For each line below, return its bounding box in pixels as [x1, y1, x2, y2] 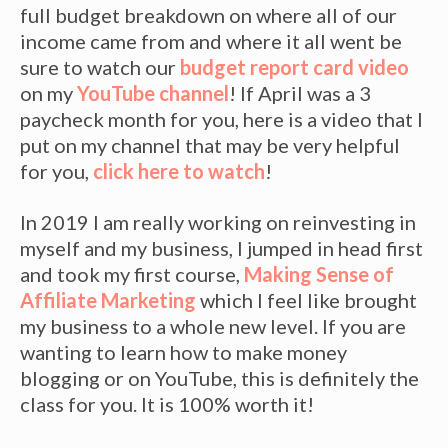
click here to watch [93, 158, 265, 183]
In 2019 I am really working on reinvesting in [20, 209, 416, 234]
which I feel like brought [196, 287, 417, 312]
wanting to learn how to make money [20, 339, 347, 364]
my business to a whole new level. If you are [20, 313, 406, 338]
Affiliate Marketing [20, 287, 196, 312]
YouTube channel [77, 80, 229, 105]
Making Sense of [244, 261, 394, 286]
